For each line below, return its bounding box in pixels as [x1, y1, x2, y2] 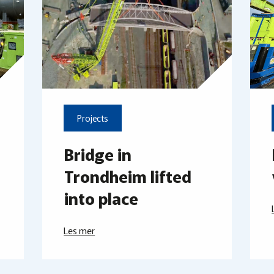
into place [64, 185, 139, 210]
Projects [77, 112, 109, 125]
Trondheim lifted [64, 163, 192, 188]
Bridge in [64, 141, 132, 166]
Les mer [64, 223, 95, 237]
